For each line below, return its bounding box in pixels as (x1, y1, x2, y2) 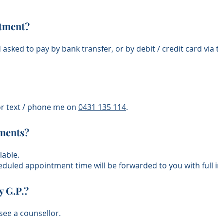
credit (162, 43, 185, 54)
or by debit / (113, 43, 162, 54)
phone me (27, 102, 67, 112)
